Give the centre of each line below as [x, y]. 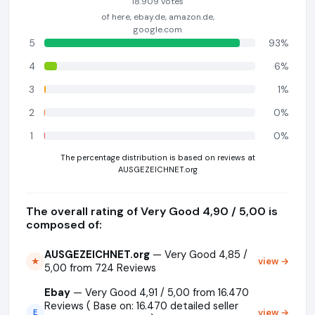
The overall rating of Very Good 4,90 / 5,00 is [152, 211]
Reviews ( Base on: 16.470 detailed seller [141, 306]
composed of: [64, 224]
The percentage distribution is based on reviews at [157, 157]
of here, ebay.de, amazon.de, [157, 17]
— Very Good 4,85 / [199, 254]
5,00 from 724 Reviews [100, 268]
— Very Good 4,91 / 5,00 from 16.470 [160, 292]
